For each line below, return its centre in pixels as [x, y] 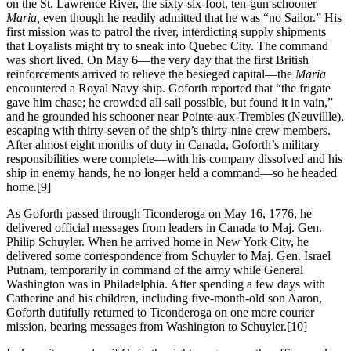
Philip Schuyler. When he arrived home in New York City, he [157, 241]
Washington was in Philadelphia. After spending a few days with [166, 284]
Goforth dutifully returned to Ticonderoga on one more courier [160, 312]
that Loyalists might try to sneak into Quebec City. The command [167, 45]
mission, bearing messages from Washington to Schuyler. [147, 326]
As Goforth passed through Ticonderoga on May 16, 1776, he [159, 213]
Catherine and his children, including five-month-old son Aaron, [164, 298]
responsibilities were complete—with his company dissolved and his [174, 158]
